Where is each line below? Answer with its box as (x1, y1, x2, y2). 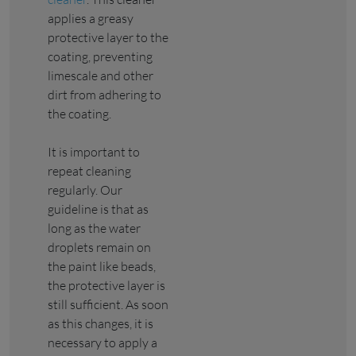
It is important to (48, 143, 140, 160)
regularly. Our (48, 181, 122, 198)
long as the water (48, 219, 141, 236)
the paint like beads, (48, 257, 156, 274)
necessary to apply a (48, 334, 157, 350)
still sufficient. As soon (48, 296, 168, 312)
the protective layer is (48, 277, 165, 293)
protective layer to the (48, 29, 168, 45)
